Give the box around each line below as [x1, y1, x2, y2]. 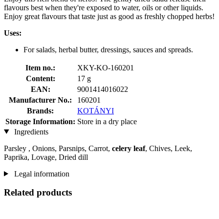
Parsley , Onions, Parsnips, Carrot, [4, 144, 112, 153]
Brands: [27, 106, 54, 115]
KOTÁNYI [77, 106, 114, 115]
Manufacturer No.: [9, 95, 72, 104]
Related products [4, 187, 72, 198]
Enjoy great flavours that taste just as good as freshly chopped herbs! [4, 12, 215, 21]
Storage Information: [5, 117, 75, 126]
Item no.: [25, 63, 55, 72]
